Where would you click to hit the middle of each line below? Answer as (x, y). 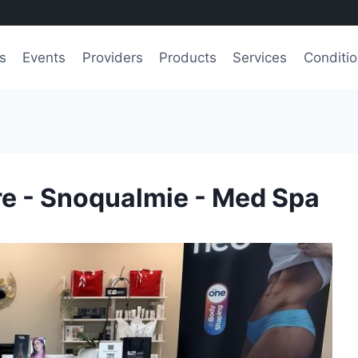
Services (260, 57)
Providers (112, 57)
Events (44, 57)
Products (187, 57)
